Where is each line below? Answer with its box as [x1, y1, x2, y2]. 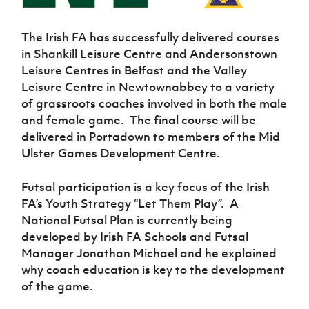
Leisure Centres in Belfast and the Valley [21, 62, 248, 78]
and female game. [21, 112, 125, 128]
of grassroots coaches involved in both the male [21, 95, 288, 111]
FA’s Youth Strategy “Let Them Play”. [21, 195, 225, 211]
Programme [183, 22, 241, 36]
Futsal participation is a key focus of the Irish [21, 179, 270, 195]
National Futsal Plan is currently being [21, 212, 233, 228]
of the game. [21, 278, 94, 294]
